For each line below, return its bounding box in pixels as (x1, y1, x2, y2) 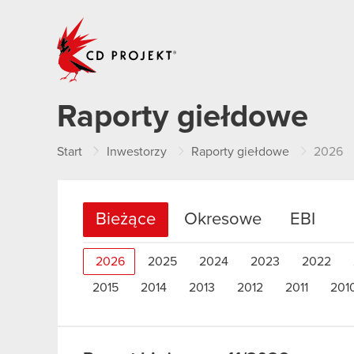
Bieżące (96, 211, 156, 228)
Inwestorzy (107, 145, 167, 158)
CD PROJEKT (178, 16, 252, 28)
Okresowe (184, 211, 262, 228)
